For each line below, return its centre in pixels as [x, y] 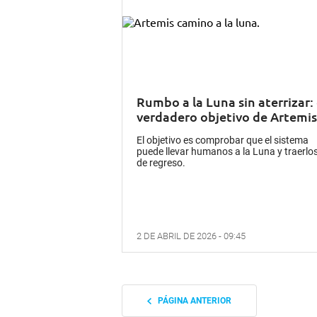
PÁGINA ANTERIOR [191, 301]
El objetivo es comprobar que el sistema [223, 140]
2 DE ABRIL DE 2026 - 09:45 [191, 236]
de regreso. [161, 163]
